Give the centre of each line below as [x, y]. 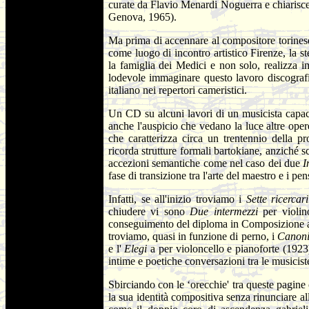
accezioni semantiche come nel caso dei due [206, 163]
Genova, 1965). [142, 17]
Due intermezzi [227, 211]
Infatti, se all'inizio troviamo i [177, 199]
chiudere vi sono [149, 211]
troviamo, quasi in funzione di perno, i [193, 236]
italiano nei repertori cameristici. [178, 90]
